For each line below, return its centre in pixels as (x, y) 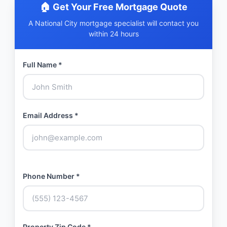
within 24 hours (113, 34)
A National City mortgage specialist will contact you (113, 23)
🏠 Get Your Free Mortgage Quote (113, 7)
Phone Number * (51, 176)
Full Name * (43, 65)
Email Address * (51, 115)
